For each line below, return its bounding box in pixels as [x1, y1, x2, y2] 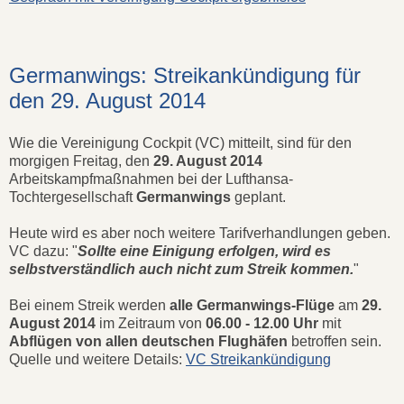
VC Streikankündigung [186, 352, 331, 368]
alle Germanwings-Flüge [166, 298, 335, 314]
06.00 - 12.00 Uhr [206, 316, 318, 332]
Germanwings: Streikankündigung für [9, 62, 361, 87]
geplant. [231, 189, 286, 206]
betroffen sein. [288, 334, 381, 350]
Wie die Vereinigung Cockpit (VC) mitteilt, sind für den [9, 135, 352, 151]
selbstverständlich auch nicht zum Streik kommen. [9, 262, 353, 278]
